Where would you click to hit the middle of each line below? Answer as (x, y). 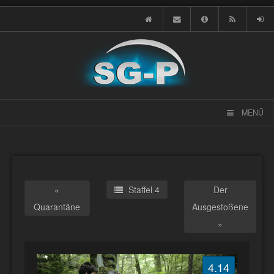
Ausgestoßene (220, 207)
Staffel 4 (143, 190)
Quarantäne (57, 207)
